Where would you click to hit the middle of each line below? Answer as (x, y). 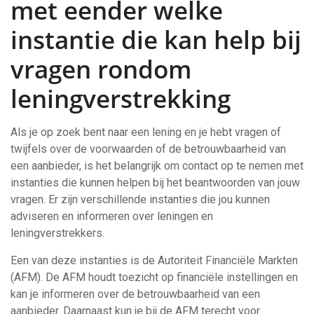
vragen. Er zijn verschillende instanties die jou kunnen (140, 199)
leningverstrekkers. (57, 233)
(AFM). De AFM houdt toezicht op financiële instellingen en (154, 277)
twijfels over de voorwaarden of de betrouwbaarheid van (148, 149)
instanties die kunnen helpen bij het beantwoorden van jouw (155, 183)
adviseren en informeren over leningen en (112, 216)
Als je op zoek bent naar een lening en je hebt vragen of (146, 132)
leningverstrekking (121, 98)
